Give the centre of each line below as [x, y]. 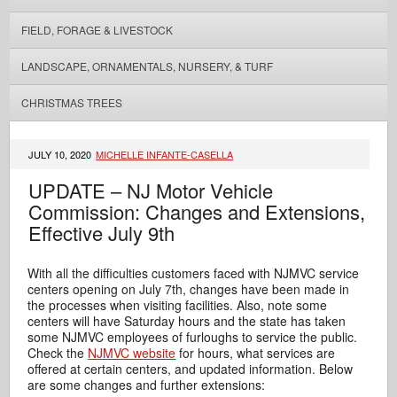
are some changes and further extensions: [147, 385]
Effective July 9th [102, 233]
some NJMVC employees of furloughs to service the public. [193, 337]
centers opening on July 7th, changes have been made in [189, 289]
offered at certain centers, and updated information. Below [191, 369]
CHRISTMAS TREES [71, 102]
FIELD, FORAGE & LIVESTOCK [97, 30]
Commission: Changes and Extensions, [197, 211]
